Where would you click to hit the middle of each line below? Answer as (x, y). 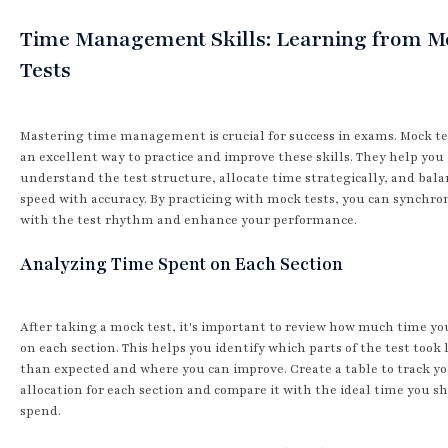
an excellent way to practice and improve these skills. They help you (232, 156)
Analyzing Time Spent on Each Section (181, 263)
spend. (40, 410)
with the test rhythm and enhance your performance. (188, 219)
